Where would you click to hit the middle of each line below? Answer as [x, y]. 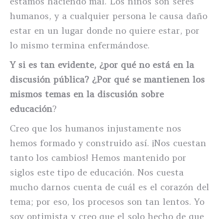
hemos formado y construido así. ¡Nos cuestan [108, 143]
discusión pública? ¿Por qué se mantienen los [107, 79]
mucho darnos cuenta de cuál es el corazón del [109, 187]
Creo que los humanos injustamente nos [96, 128]
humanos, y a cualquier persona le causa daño [109, 16]
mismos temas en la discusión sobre [87, 94]
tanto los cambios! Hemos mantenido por [98, 158]
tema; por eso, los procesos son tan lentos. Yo [107, 202]
